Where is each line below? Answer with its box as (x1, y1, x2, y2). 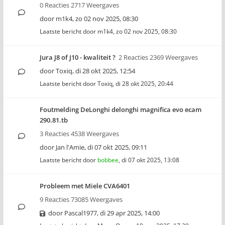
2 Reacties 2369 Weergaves (119, 53, 198, 62)
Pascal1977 (64, 208, 97, 217)
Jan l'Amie (56, 143, 84, 152)
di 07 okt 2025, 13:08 (122, 156, 179, 164)
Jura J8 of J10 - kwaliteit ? (40, 53, 116, 62)
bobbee (97, 156, 119, 164)
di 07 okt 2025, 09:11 (87, 143, 147, 152)
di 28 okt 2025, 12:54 (75, 66, 135, 75)
